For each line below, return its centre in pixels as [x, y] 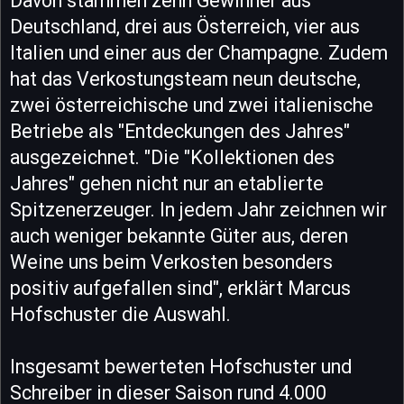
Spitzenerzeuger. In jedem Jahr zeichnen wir [198, 209]
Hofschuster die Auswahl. [120, 314]
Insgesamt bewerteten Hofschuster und [181, 366]
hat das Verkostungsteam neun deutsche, [185, 78]
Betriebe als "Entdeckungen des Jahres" [180, 131]
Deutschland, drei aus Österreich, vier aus [185, 26]
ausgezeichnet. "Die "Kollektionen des [172, 157]
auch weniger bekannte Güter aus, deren [179, 235]
